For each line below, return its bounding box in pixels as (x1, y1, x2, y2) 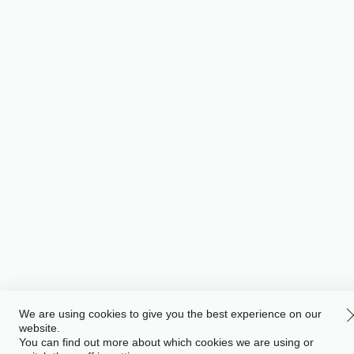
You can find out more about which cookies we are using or (19, 335, 314, 348)
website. (19, 321, 60, 334)
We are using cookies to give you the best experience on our (19, 307, 322, 320)
